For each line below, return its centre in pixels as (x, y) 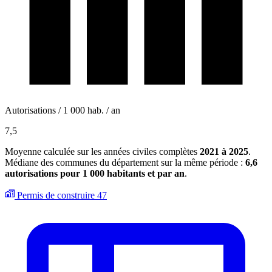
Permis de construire (56, 195)
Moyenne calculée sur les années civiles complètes (102, 151)
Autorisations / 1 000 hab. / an (63, 110)
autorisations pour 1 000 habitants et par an (95, 173)
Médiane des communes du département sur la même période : (125, 162)
